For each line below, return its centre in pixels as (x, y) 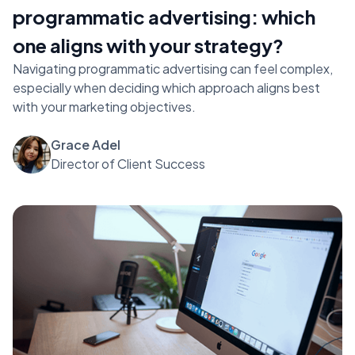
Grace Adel (86, 144)
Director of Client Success (128, 163)
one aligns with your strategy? (148, 45)
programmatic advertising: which (164, 16)
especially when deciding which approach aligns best (166, 87)
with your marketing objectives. (104, 106)
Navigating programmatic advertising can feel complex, (173, 68)
